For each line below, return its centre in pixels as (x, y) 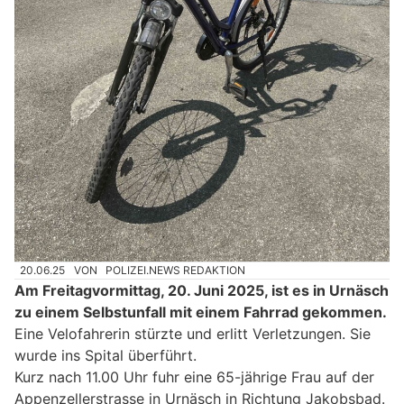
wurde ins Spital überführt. (106, 356)
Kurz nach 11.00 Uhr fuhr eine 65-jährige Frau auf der (194, 377)
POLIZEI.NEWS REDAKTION (176, 270)
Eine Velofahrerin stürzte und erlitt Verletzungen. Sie (193, 334)
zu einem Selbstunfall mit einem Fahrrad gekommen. (201, 312)
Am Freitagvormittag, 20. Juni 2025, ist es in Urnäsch (202, 291)
